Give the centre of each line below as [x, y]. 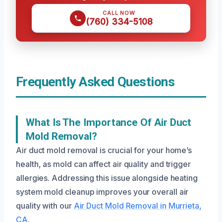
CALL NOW [119, 13]
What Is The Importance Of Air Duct [109, 122]
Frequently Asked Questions [95, 82]
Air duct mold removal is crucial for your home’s [104, 150]
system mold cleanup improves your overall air [102, 192]
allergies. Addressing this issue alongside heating [107, 178]
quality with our [45, 206]
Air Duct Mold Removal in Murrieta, [138, 206]
